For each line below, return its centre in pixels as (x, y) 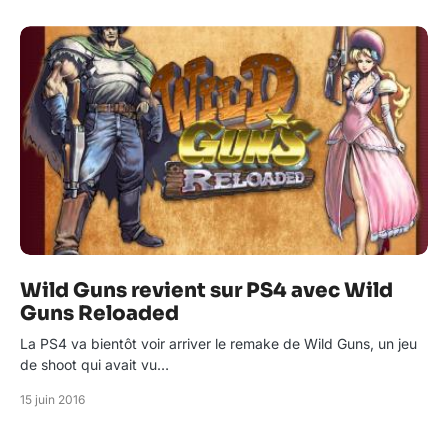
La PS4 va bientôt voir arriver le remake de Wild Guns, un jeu (218, 344)
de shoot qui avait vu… (94, 365)
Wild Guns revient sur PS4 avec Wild (206, 291)
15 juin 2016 (52, 400)
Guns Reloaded (99, 314)
